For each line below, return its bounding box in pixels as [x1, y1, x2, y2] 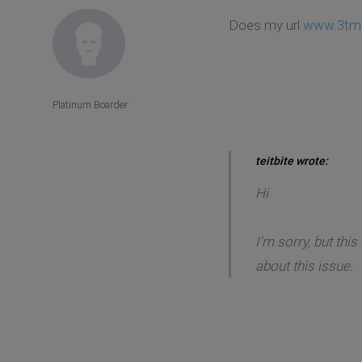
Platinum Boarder [53, 98, 128, 111]
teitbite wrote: [255, 154, 328, 167]
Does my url [228, 16, 303, 33]
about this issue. [255, 257, 353, 274]
